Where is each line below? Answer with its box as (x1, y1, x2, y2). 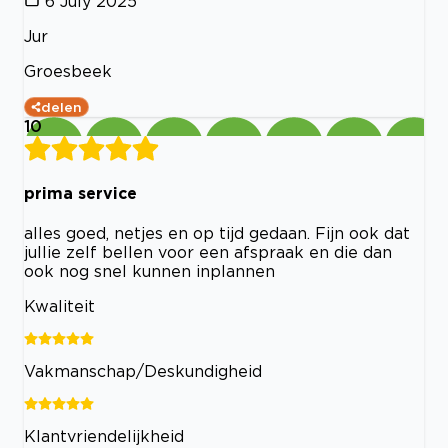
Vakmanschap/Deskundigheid (24, 362, 262, 381)
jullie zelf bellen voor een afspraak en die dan (24, 243, 392, 262)
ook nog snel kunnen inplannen (24, 262, 275, 281)
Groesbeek (24, 61, 112, 80)
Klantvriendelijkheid (24, 427, 184, 446)
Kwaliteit (24, 297, 95, 316)
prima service (24, 184, 137, 203)
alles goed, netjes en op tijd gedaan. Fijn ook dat (24, 224, 410, 243)
